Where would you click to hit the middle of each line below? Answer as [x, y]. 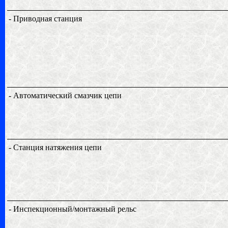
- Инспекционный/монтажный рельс [72, 209]
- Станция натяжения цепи [55, 147]
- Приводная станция [45, 19]
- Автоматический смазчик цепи [65, 95]
